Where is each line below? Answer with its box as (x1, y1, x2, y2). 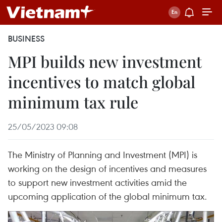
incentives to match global (8, 71, 195, 92)
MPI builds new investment (8, 51, 202, 72)
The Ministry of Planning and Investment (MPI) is (8, 148, 197, 161)
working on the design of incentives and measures (8, 162, 207, 174)
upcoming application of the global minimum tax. (8, 190, 207, 202)
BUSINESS (8, 33, 45, 44)
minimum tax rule (8, 91, 138, 112)
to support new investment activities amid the (8, 176, 187, 188)
